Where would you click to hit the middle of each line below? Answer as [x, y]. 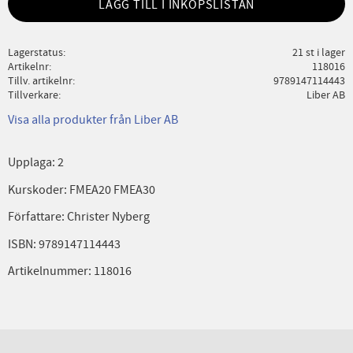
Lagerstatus [35, 52]
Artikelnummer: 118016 [70, 271]
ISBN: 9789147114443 [64, 244]
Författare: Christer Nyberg [79, 217]
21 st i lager [318, 52]
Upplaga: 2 [36, 163]
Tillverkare [33, 95]
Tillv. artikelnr [40, 80]
